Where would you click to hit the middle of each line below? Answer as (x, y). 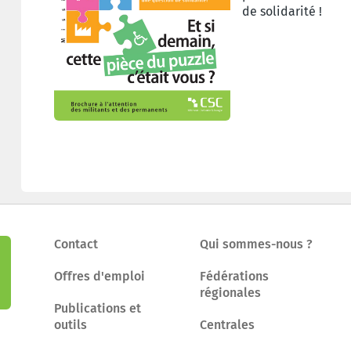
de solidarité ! (284, 11)
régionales (230, 292)
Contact (76, 244)
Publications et (98, 308)
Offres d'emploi (100, 276)
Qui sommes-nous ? (256, 244)
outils (71, 324)
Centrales (227, 324)
